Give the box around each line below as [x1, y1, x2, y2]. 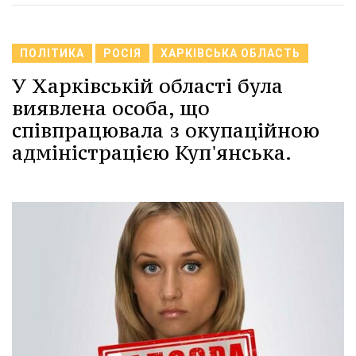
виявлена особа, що [12, 95, 210, 121]
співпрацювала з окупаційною [12, 117, 319, 143]
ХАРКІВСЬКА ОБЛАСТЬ [161, 46, 300, 60]
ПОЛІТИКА [20, 46, 84, 60]
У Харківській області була [12, 72, 283, 99]
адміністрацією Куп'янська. [12, 139, 292, 165]
